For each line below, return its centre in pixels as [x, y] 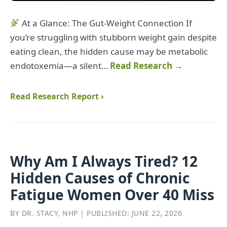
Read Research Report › [57, 97]
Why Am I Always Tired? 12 [104, 161]
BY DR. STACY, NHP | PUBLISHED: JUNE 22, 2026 [96, 213]
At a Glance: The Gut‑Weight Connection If [106, 23]
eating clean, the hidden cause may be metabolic [109, 52]
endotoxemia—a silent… [60, 66]
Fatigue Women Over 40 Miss [112, 195]
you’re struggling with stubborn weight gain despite [113, 37]
